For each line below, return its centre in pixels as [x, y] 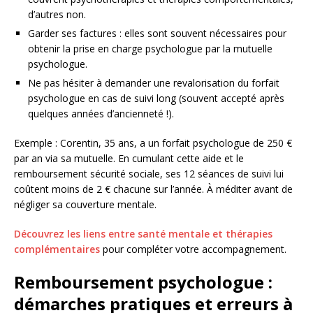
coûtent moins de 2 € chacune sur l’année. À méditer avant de [153, 189]
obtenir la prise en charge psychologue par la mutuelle [150, 48]
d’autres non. [57, 14]
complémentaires [57, 249]
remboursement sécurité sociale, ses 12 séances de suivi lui [149, 173]
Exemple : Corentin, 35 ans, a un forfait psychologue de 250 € [153, 143]
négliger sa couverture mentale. [85, 204]
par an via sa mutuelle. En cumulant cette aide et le [129, 158]
